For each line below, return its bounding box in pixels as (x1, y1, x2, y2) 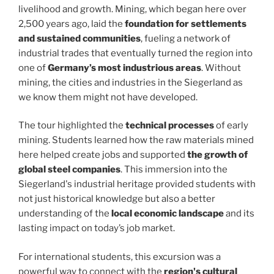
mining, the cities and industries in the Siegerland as (18, 76, 243, 88)
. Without (201, 62, 241, 73)
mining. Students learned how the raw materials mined (18, 135, 254, 146)
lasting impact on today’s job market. (18, 223, 175, 234)
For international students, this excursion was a (18, 251, 221, 262)
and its (224, 208, 254, 220)
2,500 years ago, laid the (18, 18, 123, 29)
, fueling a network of (141, 32, 231, 44)
